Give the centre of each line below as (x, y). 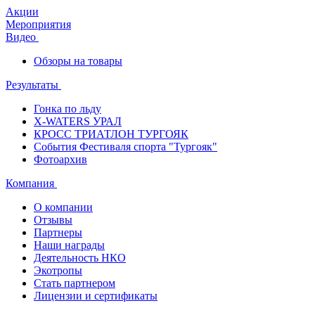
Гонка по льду (67, 109)
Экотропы (58, 270)
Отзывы (53, 220)
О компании (63, 207)
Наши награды (69, 245)
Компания (31, 183)
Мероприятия (38, 24)
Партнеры (58, 232)
